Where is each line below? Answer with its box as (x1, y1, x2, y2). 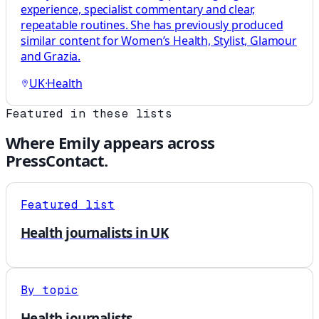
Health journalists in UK (21, 224, 169, 242)
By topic (21, 282, 79, 298)
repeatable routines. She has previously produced (21, 16, 283, 33)
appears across (99, 132, 215, 154)
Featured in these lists (6, 105, 172, 121)
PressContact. (6, 150, 108, 172)
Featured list (21, 197, 115, 213)
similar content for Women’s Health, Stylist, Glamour (21, 32, 297, 48)
